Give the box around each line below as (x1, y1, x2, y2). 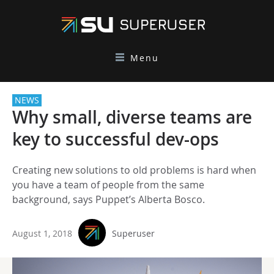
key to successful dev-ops (12, 128, 219, 150)
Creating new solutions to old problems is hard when (12, 163, 256, 177)
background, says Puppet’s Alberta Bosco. (12, 193, 205, 206)
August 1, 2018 (12, 228, 72, 239)
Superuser (112, 228, 155, 239)
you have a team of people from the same (12, 178, 204, 191)
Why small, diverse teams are (12, 106, 252, 128)
